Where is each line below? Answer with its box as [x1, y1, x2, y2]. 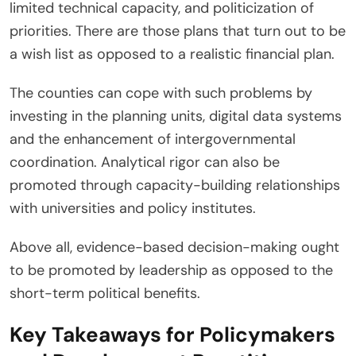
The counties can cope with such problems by [10, 83, 312, 103]
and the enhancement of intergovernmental [10, 130, 296, 149]
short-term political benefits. [10, 284, 200, 304]
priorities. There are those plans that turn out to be [10, 21, 346, 41]
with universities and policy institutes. [10, 199, 256, 219]
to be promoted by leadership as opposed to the [10, 261, 333, 281]
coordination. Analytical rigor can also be [10, 153, 280, 172]
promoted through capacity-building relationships [10, 176, 340, 195]
